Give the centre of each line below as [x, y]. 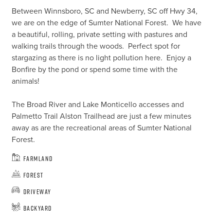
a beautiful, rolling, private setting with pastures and [99, 35]
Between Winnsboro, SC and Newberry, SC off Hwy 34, [104, 11]
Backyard [37, 208]
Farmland [38, 158]
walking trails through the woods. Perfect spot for [96, 46]
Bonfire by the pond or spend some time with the [94, 70]
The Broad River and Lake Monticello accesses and [98, 105]
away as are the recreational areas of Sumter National [101, 128]
